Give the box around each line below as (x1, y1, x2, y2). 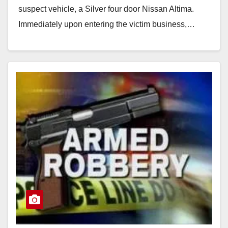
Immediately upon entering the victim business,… (18, 19, 195, 28)
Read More (23, 43, 64, 52)
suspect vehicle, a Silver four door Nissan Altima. (18, 4, 194, 13)
